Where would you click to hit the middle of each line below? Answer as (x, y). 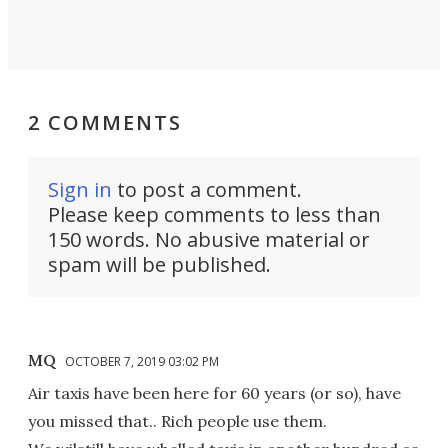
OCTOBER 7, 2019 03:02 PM (142, 361)
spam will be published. (159, 264)
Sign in (80, 189)
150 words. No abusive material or (209, 239)
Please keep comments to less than (214, 214)
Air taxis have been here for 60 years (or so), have (214, 392)
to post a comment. (207, 189)
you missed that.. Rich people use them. (177, 420)
